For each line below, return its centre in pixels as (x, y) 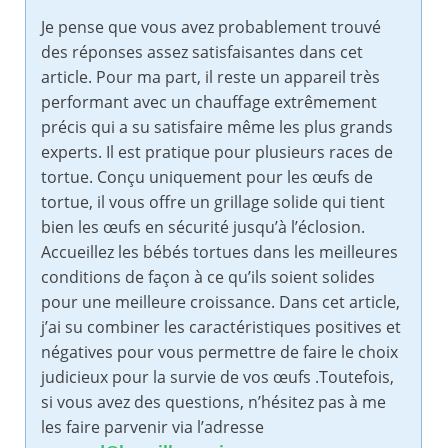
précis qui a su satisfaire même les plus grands (217, 127)
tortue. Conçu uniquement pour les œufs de (207, 177)
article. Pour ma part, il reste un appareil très (210, 77)
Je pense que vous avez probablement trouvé (211, 27)
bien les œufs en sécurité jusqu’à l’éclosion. (203, 227)
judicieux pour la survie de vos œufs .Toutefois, (217, 377)
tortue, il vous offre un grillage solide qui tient (213, 202)
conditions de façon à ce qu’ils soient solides (208, 277)
